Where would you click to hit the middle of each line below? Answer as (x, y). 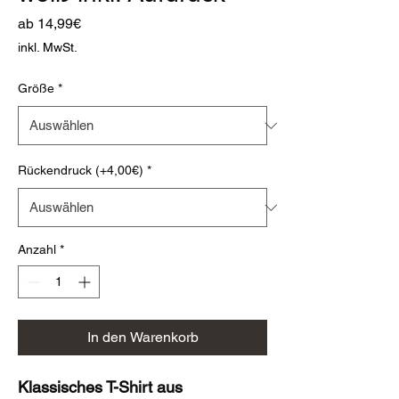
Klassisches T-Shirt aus (100, 387)
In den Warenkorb (142, 337)
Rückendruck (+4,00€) (81, 170)
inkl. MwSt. (48, 47)
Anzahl (37, 249)
